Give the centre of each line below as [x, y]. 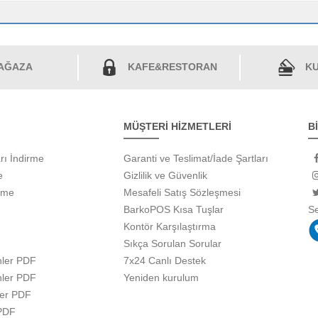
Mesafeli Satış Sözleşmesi [182, 193]
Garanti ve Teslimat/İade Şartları [196, 159]
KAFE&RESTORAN [172, 67]
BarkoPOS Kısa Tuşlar [173, 210]
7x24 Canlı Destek [164, 261]
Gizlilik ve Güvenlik [165, 176]
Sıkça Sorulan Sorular [172, 244]
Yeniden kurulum [161, 278]
